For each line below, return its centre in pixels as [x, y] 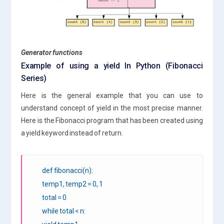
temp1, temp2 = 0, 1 [73, 184]
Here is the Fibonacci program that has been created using [112, 120]
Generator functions [52, 52]
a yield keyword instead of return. [72, 133]
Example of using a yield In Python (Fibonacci [112, 65]
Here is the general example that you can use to [112, 95]
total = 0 [54, 197]
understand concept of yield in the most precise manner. [112, 108]
